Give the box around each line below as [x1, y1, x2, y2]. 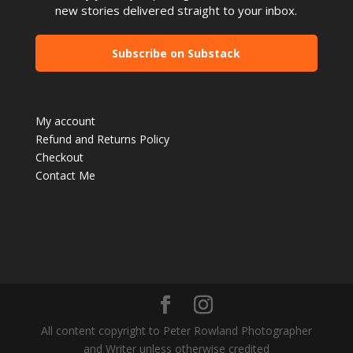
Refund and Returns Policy [35, 132, 169, 147]
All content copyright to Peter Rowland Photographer [40, 322, 312, 338]
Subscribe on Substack [112, 45, 241, 61]
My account [35, 113, 95, 129]
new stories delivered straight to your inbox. [55, 2, 298, 18]
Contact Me [35, 168, 95, 184]
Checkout [35, 150, 84, 165]
